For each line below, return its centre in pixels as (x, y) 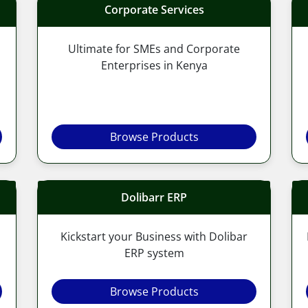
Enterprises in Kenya (154, 65)
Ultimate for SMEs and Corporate (154, 48)
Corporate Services (154, 9)
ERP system (154, 253)
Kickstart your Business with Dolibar (154, 236)
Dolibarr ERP (154, 197)
